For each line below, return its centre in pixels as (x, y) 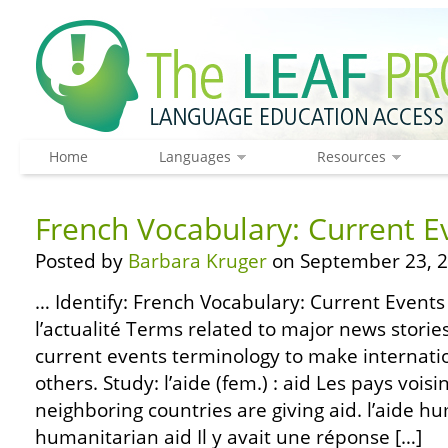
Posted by (81, 261)
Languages (194, 156)
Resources (351, 156)
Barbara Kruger (197, 261)
